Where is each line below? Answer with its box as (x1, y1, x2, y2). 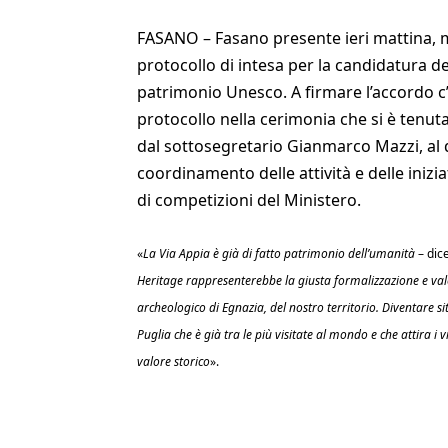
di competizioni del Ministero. (136, 189, 361, 212)
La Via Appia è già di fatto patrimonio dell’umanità (142, 245, 415, 262)
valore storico (136, 353, 210, 370)
